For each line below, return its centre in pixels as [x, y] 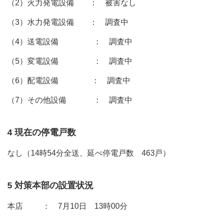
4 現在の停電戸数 [42, 132]
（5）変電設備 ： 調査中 [70, 61]
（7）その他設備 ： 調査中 [70, 100]
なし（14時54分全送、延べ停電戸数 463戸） [89, 153]
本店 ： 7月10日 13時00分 [67, 206]
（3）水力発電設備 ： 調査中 [68, 22]
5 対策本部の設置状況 [50, 185]
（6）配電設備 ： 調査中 [69, 81]
